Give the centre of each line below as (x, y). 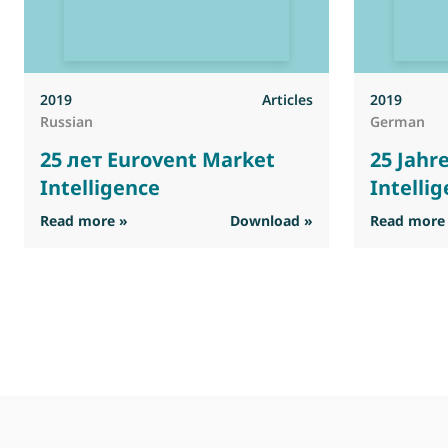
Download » (272, 221)
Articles (288, 100)
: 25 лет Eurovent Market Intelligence (256, 220)
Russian (66, 122)
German (398, 122)
